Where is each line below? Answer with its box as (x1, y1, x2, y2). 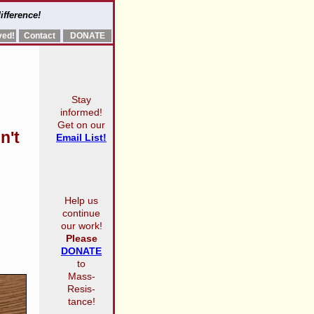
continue (62, 207, 100, 219)
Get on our (57, 119, 105, 130)
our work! (60, 220, 102, 231)
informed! (60, 107, 102, 118)
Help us (64, 195, 98, 206)
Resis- (67, 283, 95, 294)
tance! (67, 296, 95, 307)
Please (65, 233, 97, 244)
